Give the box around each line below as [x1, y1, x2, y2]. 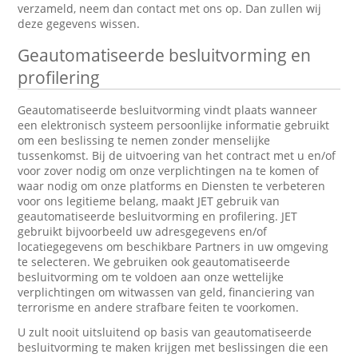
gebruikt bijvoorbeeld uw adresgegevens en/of [18, 224, 268, 239]
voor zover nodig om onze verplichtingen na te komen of [18, 163, 320, 178]
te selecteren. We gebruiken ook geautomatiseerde [18, 254, 291, 269]
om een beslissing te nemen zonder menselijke [18, 133, 271, 148]
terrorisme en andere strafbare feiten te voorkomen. [18, 300, 300, 315]
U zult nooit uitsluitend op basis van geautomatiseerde [18, 324, 312, 340]
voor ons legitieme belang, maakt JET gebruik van [18, 193, 280, 209]
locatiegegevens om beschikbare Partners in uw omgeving [18, 239, 329, 254]
